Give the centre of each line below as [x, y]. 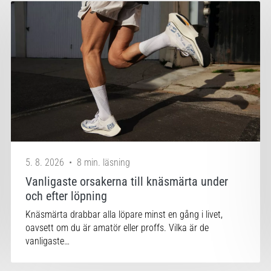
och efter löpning [67, 196]
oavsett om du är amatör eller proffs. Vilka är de [117, 227]
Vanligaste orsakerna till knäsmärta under [127, 181]
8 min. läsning [104, 162]
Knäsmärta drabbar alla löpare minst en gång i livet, [124, 214]
